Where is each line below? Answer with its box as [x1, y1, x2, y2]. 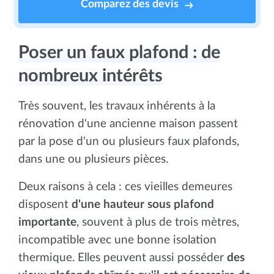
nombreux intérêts [18, 67, 163, 85]
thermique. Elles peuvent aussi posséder [18, 251, 227, 264]
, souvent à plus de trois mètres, [76, 216, 239, 228]
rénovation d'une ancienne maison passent [18, 117, 238, 130]
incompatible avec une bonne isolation [18, 234, 217, 246]
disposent [18, 198, 72, 210]
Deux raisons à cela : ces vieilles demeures [18, 180, 232, 193]
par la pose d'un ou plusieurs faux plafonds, [18, 135, 239, 147]
